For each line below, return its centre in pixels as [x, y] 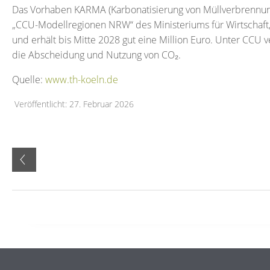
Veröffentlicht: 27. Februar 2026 [74, 104]
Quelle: [29, 80]
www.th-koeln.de [82, 80]
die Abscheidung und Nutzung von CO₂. [96, 55]
